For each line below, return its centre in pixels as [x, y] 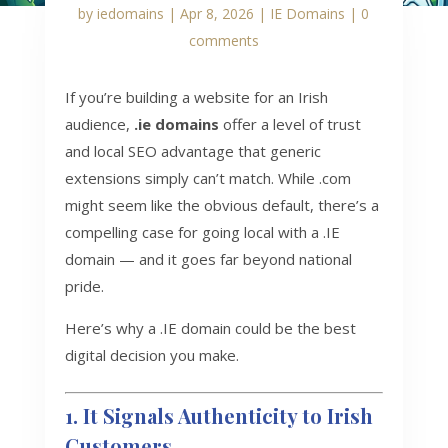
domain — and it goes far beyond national [208, 259]
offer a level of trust [289, 124]
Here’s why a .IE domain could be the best [210, 328]
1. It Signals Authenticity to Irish [218, 416]
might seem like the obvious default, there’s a [221, 205]
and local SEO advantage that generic [192, 151]
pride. [84, 286]
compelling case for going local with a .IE [202, 232]
